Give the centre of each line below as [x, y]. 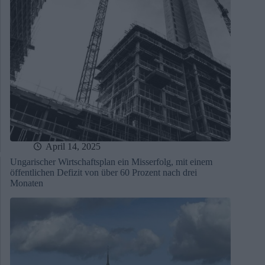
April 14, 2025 [73, 147]
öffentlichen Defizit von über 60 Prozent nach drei [104, 173]
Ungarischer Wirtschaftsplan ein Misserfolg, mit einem [111, 162]
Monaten [27, 183]
